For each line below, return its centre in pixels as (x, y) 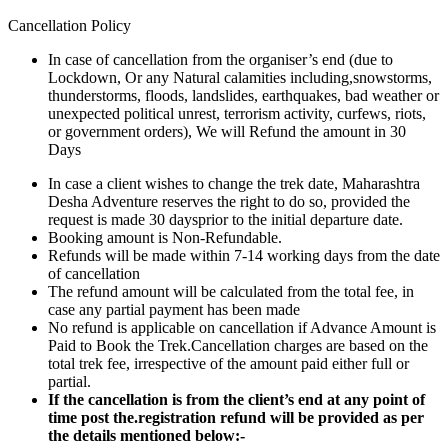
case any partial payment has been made (174, 309)
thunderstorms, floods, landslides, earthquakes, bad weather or (243, 95)
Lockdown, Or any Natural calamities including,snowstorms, (240, 77)
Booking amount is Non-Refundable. (165, 237)
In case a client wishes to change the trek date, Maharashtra (234, 183)
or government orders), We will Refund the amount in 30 (227, 131)
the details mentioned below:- (146, 435)
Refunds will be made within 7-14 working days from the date (244, 255)
